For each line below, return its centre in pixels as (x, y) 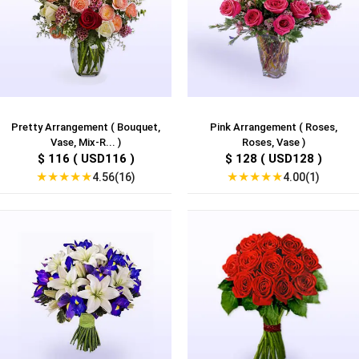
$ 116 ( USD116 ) (86, 159)
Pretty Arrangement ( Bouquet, (86, 127)
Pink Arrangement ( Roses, (273, 127)
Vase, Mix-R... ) (86, 143)
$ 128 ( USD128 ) (273, 159)
